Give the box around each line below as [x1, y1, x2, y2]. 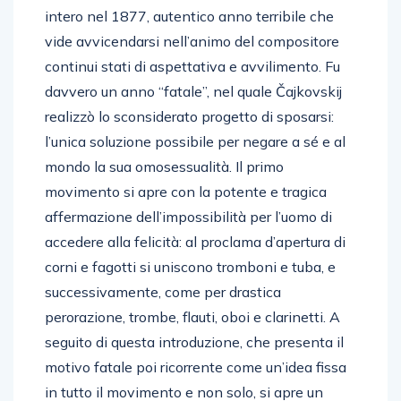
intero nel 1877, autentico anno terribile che [45, 6, 334, 25]
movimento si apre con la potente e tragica [45, 182, 327, 200]
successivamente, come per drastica [45, 282, 281, 301]
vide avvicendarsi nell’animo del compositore [45, 31, 339, 50]
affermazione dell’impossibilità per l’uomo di [45, 207, 332, 226]
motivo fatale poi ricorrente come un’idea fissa [45, 357, 346, 376]
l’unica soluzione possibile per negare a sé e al [45, 132, 346, 150]
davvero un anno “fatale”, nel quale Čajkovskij [45, 81, 342, 100]
